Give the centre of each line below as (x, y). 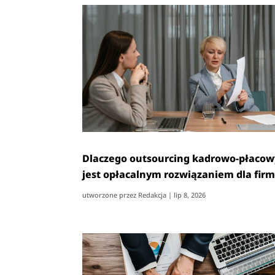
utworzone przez (110, 195)
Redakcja (153, 195)
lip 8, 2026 (190, 195)
